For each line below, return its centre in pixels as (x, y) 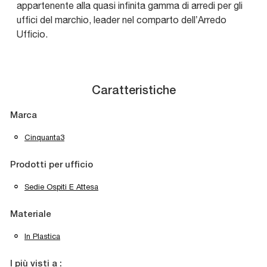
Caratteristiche (133, 91)
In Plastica (42, 237)
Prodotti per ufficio (52, 165)
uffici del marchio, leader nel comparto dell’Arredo (122, 20)
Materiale (31, 215)
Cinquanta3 (44, 138)
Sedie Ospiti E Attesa (61, 187)
